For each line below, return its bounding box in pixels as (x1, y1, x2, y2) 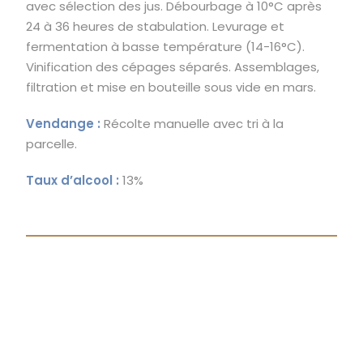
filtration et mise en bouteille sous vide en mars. (26, 78, 317, 96)
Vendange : (26, 114, 101, 132)
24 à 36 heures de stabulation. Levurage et (26, 17, 285, 35)
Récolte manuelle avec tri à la (100, 114, 284, 132)
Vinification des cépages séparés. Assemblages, (26, 58, 320, 75)
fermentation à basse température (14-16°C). (26, 37, 305, 55)
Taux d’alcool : (26, 171, 120, 189)
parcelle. (26, 135, 78, 152)
